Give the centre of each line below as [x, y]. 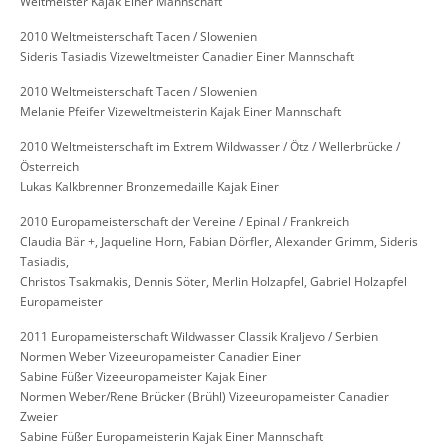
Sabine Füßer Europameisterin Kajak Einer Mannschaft [171, 437]
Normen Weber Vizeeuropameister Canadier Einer [160, 357]
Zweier [39, 417]
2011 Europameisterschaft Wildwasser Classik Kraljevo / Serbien [199, 337]
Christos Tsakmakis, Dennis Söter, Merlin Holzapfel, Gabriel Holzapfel [213, 282]
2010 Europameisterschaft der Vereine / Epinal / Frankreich [184, 222]
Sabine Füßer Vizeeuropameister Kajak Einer [143, 377]
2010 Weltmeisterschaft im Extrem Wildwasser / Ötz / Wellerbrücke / [210, 147]
